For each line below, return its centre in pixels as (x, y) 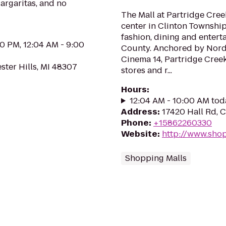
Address (139, 112)
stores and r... (147, 70)
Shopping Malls (156, 158)
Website (139, 134)
